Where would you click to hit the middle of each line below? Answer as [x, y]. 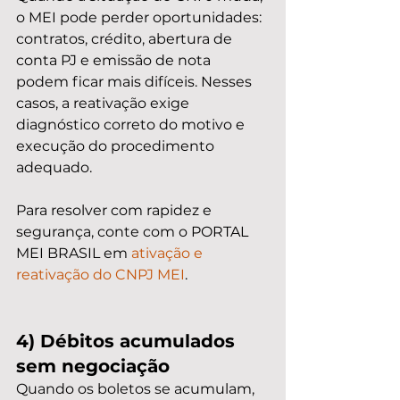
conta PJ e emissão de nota [115, 60]
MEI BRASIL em [74, 253]
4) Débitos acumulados [128, 341]
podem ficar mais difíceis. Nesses [136, 82]
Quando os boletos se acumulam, [137, 389]
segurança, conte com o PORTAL [134, 232]
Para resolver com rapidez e [116, 210]
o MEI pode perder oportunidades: [141, 17]
